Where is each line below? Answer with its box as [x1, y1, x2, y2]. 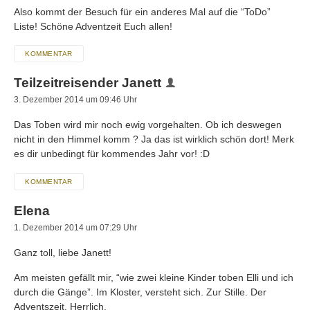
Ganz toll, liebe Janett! [14, 246, 111, 258]
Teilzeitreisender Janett [14, 75, 161, 91]
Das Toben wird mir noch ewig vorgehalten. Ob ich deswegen [14, 119, 282, 131]
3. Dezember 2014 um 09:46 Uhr [14, 95, 137, 105]
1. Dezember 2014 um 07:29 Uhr [14, 222, 137, 232]
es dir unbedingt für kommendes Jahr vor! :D [14, 148, 210, 160]
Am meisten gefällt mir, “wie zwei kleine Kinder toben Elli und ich [14, 271, 293, 283]
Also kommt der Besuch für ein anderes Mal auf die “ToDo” [14, 6, 271, 17]
